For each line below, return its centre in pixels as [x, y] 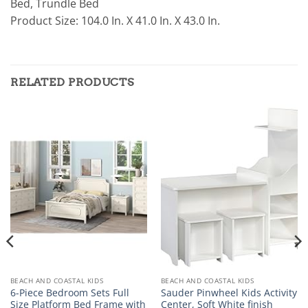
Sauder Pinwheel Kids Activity [229, 292]
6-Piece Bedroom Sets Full [69, 292]
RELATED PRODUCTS [72, 82]
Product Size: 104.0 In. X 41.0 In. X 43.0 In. [115, 21]
